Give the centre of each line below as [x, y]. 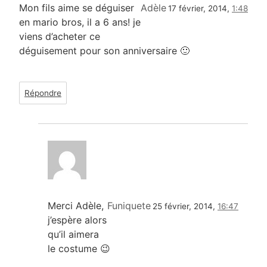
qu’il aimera [73, 234]
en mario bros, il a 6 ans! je [80, 22]
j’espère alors [77, 220]
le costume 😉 [79, 248]
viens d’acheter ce [60, 36]
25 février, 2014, [185, 206]
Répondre [43, 93]
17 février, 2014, [200, 8]
